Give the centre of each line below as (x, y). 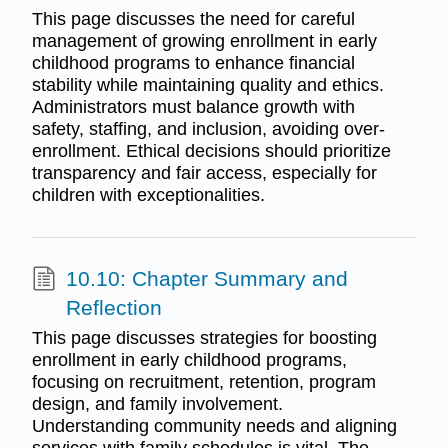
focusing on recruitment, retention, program (203, 381)
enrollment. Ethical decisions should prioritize (211, 150)
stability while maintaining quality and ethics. (207, 84)
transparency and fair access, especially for (204, 172)
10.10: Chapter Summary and (206, 279)
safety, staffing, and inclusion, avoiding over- (208, 128)
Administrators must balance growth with (193, 106)
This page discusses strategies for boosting (204, 337)
